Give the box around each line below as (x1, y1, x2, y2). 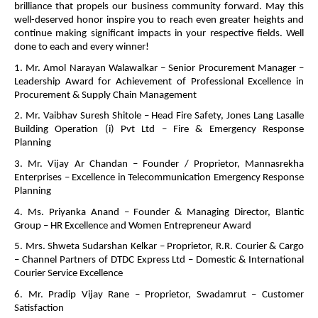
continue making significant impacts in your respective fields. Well (14, 28, 304, 40)
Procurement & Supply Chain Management (14, 89, 199, 101)
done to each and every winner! (14, 42, 149, 53)
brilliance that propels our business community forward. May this (14, 1, 304, 13)
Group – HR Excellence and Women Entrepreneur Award (14, 220, 253, 231)
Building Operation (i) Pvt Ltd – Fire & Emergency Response (14, 124, 304, 136)
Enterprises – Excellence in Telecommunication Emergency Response (14, 172, 304, 184)
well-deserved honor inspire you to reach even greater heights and (14, 15, 304, 26)
